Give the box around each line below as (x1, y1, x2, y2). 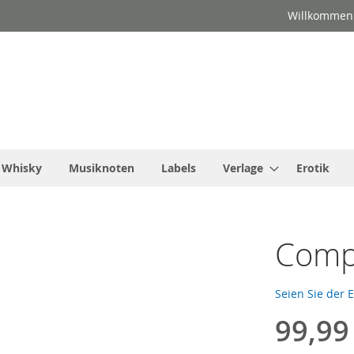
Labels (161, 160, 196, 176)
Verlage (223, 160, 263, 176)
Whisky (2, 160, 42, 176)
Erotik (296, 160, 330, 176)
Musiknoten (69, 160, 134, 176)
